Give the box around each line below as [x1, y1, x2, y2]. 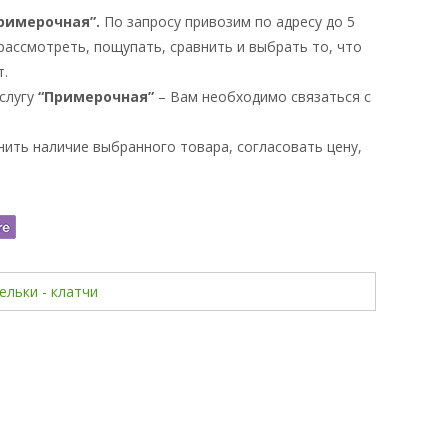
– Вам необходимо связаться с [154, 87, 371, 106]
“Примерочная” [38, 87, 154, 106]
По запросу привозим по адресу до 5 [104, 12, 355, 31]
